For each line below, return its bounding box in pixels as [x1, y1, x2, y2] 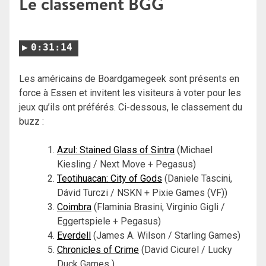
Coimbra [57, 201, 91, 213]
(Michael [175, 144, 213, 156]
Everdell [57, 229, 91, 241]
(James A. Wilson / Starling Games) [91, 229, 240, 241]
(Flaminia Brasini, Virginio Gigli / [91, 201, 225, 213]
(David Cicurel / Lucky [139, 243, 232, 255]
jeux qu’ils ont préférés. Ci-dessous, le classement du [19, 101, 242, 113]
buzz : [19, 115, 44, 127]
